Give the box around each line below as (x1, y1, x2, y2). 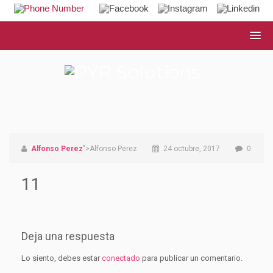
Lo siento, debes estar (21, 253, 102, 263)
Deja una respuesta (21, 230, 115, 243)
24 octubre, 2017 (161, 144, 220, 153)
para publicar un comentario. (140, 253, 243, 263)
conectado (102, 253, 140, 263)
